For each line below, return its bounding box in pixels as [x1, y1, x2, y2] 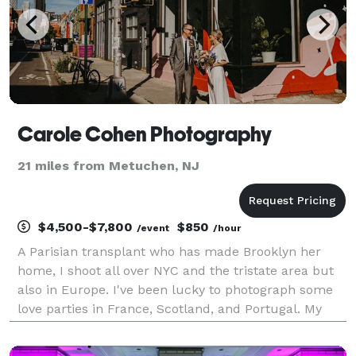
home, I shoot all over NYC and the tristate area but [17, 262, 334, 278]
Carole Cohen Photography [17, 122, 272, 146]
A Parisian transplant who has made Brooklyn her [17, 243, 321, 259]
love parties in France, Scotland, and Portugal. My [17, 300, 322, 316]
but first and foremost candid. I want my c [17, 339, 279, 354]
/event [137, 222, 169, 234]
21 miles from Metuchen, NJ [17, 157, 199, 173]
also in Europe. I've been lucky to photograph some [17, 281, 333, 297]
